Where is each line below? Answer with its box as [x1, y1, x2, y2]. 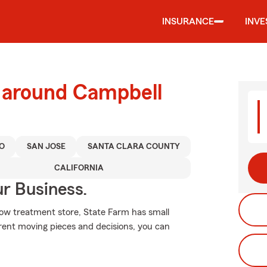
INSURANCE [162, 17, 214, 26]
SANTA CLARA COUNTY [87, 142, 180, 151]
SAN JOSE [26, 142, 66, 151]
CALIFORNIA [54, 164, 104, 172]
